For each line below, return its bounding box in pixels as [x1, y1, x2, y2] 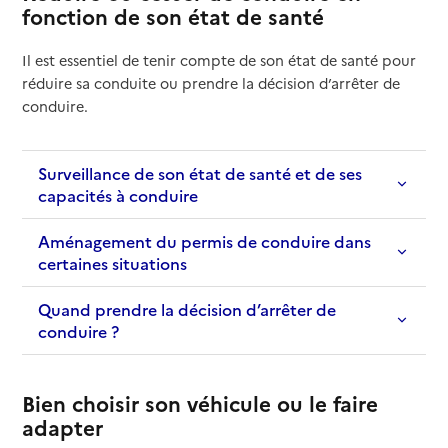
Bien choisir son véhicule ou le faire [22, 388, 379, 418]
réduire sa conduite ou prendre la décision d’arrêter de [22, 72, 401, 93]
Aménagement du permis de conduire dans [38, 229, 372, 252]
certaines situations [38, 251, 188, 274]
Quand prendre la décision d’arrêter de [38, 297, 337, 320]
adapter [22, 412, 104, 442]
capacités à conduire [38, 183, 199, 206]
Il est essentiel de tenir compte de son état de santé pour [22, 49, 417, 70]
